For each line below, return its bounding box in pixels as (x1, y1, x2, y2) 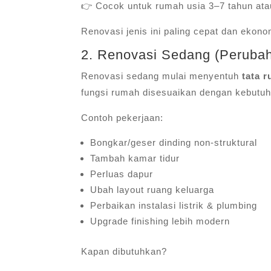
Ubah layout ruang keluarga (90, 184, 215, 195)
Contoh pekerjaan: (81, 112, 164, 123)
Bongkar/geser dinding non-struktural (90, 137, 258, 148)
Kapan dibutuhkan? (81, 246, 168, 256)
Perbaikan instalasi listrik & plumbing (90, 200, 258, 211)
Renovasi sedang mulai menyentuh (81, 70, 243, 81)
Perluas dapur (90, 168, 154, 179)
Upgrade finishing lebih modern (90, 215, 230, 226)
